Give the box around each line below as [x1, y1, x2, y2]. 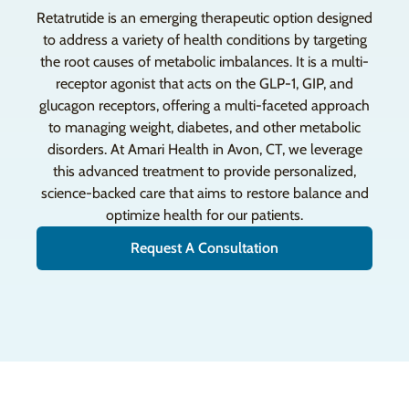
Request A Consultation [131, 239, 278, 257]
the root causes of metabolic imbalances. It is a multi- [40, 53, 369, 70]
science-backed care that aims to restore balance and [40, 184, 369, 202]
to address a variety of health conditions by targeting [42, 31, 367, 48]
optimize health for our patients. [106, 206, 303, 224]
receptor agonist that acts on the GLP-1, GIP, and [56, 75, 353, 92]
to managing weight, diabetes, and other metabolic [48, 119, 361, 136]
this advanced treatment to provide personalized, [53, 163, 356, 180]
